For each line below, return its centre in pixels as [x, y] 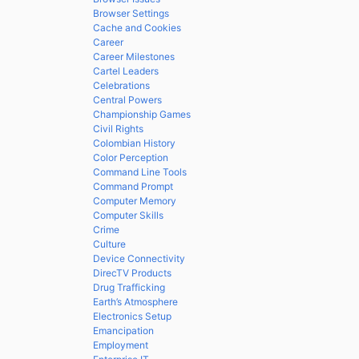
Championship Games [142, 114]
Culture [109, 244]
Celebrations [121, 85]
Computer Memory [135, 201]
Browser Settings [131, 13]
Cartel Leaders [126, 71]
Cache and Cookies [137, 28]
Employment [121, 345]
